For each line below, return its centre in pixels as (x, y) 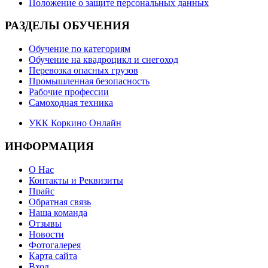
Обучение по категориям (80, 49)
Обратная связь (60, 202)
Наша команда (58, 212)
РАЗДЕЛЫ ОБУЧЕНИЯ (67, 26)
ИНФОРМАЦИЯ (49, 146)
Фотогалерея (55, 245)
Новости (46, 234)
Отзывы (45, 223)
